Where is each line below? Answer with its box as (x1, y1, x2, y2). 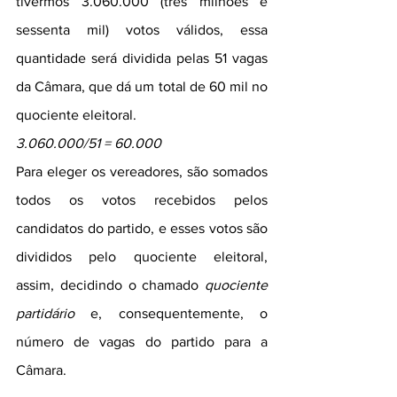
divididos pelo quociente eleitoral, (16, 249, 268, 264)
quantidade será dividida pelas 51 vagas (16, 51, 268, 66)
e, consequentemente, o (74, 306, 268, 321)
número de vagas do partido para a (16, 334, 268, 349)
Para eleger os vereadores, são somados (16, 164, 268, 179)
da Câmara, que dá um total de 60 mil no (16, 79, 268, 94)
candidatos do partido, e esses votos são (16, 221, 268, 236)
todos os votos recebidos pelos (16, 192, 268, 207)
